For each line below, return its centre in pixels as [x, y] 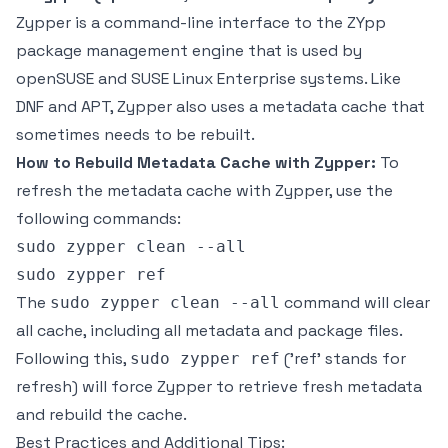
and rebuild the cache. [101, 414]
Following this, [73, 358]
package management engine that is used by [189, 50]
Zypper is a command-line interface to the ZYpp [201, 22]
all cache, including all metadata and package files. [209, 330]
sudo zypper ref [205, 358]
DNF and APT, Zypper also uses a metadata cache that [220, 106]
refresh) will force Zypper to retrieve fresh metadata [219, 386]
